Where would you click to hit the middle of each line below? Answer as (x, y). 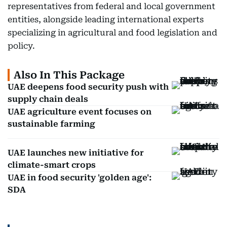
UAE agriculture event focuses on (80, 112)
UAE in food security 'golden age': (80, 178)
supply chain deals (48, 99)
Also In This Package (69, 75)
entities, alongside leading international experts (106, 20)
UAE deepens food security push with (88, 87)
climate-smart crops (52, 165)
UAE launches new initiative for (76, 153)
